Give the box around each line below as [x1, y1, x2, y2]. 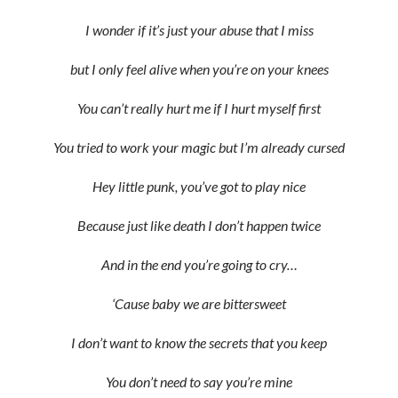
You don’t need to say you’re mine [106, 373, 292, 390]
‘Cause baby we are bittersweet [112, 295, 286, 312]
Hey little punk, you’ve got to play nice [92, 178, 306, 195]
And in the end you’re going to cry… [100, 256, 298, 273]
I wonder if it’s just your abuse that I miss [84, 21, 314, 38]
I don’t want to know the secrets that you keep [71, 334, 327, 351]
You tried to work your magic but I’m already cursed [53, 139, 345, 155]
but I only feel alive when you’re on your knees [69, 60, 329, 77]
